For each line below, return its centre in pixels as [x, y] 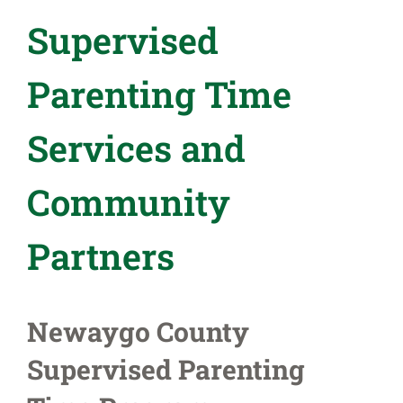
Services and [136, 148]
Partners [101, 255]
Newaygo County [138, 331]
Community [129, 201]
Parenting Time [159, 94]
